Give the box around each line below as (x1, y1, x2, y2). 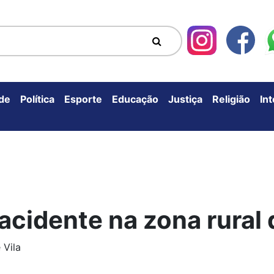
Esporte (64, 92, 102, 105)
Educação (112, 92, 158, 105)
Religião (212, 92, 250, 105)
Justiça (168, 92, 202, 105)
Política (20, 92, 54, 105)
